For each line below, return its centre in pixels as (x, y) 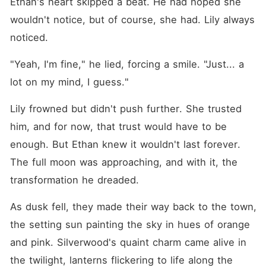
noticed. (29, 37)
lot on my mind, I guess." (69, 82)
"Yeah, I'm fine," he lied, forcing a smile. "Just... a (127, 64)
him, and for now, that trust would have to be (118, 126)
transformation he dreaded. (74, 180)
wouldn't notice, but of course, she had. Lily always (132, 20)
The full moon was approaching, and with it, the (123, 162)
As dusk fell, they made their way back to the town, (133, 207)
